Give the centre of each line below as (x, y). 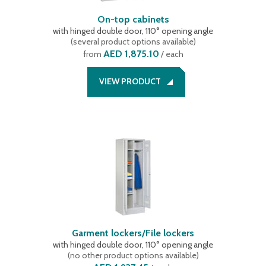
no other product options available (133, 255)
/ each (171, 54)
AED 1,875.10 (131, 54)
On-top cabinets (133, 19)
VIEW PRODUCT (130, 81)
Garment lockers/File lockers (133, 233)
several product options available (133, 42)
